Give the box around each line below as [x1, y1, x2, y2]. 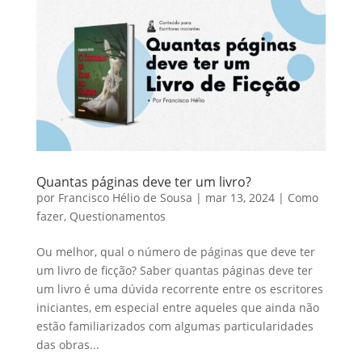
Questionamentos [69, 208, 166, 224]
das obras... [36, 336, 99, 352]
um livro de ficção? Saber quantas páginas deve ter [36, 262, 313, 278]
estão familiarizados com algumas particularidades [36, 318, 314, 334]
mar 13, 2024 [204, 189, 275, 205]
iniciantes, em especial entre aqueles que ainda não [36, 299, 319, 315]
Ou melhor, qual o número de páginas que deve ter [36, 243, 315, 259]
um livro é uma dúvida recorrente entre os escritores [36, 280, 323, 297]
